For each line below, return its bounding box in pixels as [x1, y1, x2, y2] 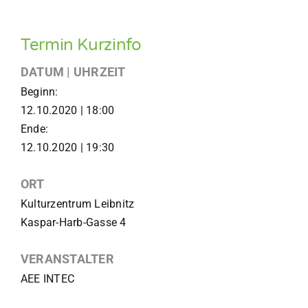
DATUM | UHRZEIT [20, 64, 126, 79]
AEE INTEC [20, 272, 75, 285]
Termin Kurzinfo [20, 34, 142, 55]
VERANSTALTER [20, 251, 114, 266]
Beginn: [20, 85, 58, 98]
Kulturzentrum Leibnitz [20, 197, 135, 210]
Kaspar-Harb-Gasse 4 [20, 215, 126, 229]
